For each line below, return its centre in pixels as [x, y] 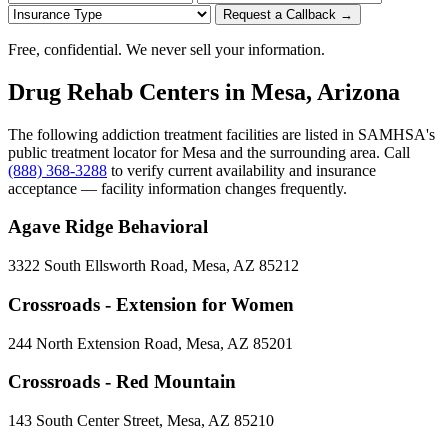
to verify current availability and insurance [241, 170]
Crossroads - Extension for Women [151, 304]
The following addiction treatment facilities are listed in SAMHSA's [221, 134]
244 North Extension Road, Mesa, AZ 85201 [150, 343]
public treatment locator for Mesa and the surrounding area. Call [209, 152]
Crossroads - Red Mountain [122, 382]
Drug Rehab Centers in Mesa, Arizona [204, 91]
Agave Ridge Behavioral [108, 227]
